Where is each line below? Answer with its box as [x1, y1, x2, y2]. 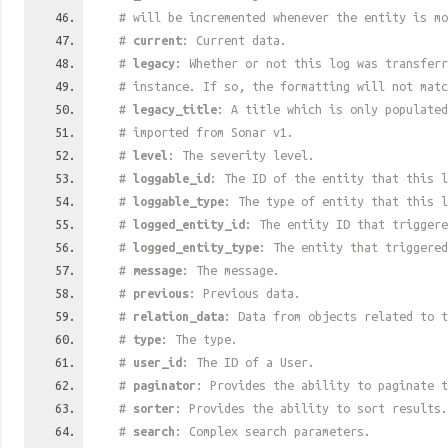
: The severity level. [168, 148, 315, 162]
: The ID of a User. [182, 355, 315, 369]
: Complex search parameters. [175, 424, 371, 438]
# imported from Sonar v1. [119, 125, 294, 139]
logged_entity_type [133, 240, 259, 254]
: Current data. [182, 33, 287, 47]
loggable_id [133, 171, 210, 185]
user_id [133, 355, 182, 369]
